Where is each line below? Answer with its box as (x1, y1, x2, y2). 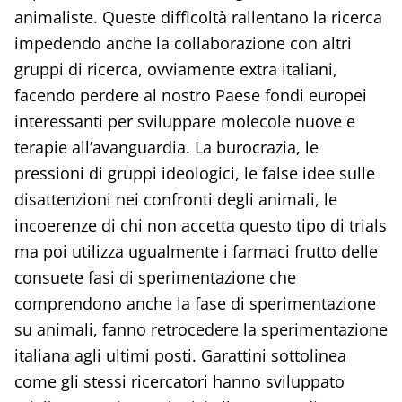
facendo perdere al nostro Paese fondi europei (13, 83, 367, 106)
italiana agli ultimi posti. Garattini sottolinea (13, 344, 346, 366)
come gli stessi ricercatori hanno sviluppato (13, 370, 345, 392)
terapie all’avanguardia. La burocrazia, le (13, 135, 319, 158)
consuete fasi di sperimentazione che (13, 266, 296, 288)
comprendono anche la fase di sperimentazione (13, 292, 376, 314)
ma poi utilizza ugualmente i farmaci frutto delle (13, 240, 378, 262)
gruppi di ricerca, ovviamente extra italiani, (13, 57, 337, 80)
